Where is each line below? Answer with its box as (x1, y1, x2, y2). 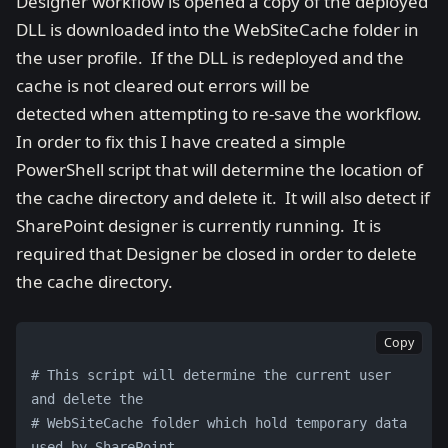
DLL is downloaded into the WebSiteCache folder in (16, 18, 419, 41)
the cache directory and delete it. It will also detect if (16, 186, 430, 209)
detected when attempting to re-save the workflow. (16, 102, 426, 125)
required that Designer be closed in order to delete (16, 242, 417, 265)
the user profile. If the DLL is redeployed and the (16, 46, 404, 69)
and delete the (30, 390, 143, 407)
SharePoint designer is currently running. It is (16, 214, 381, 237)
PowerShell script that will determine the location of (16, 158, 423, 181)
